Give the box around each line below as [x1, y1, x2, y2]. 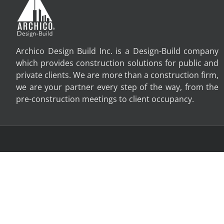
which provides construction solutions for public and [16, 57, 219, 68]
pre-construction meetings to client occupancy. [16, 93, 194, 104]
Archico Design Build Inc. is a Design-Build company [16, 45, 219, 56]
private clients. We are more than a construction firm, [16, 69, 219, 80]
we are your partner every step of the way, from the [16, 81, 219, 92]
